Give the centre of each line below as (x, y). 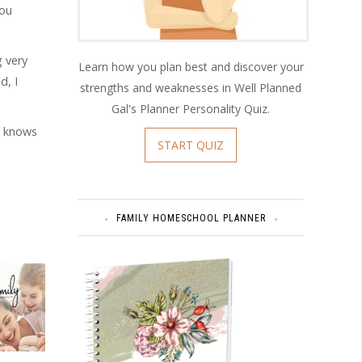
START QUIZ (191, 145)
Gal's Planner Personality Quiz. (191, 108)
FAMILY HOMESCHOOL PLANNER (191, 218)
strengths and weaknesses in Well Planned (191, 87)
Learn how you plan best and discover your (191, 66)
